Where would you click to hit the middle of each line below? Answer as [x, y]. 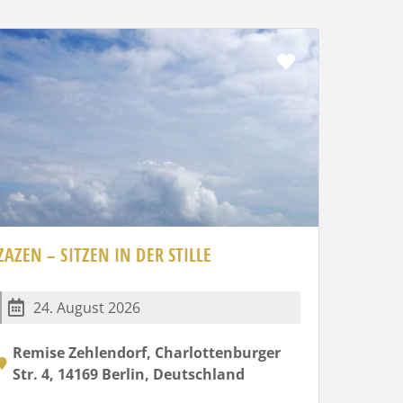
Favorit [325, 60]
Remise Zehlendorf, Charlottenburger [146, 352]
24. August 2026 [86, 307]
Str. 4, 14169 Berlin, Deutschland [128, 374]
